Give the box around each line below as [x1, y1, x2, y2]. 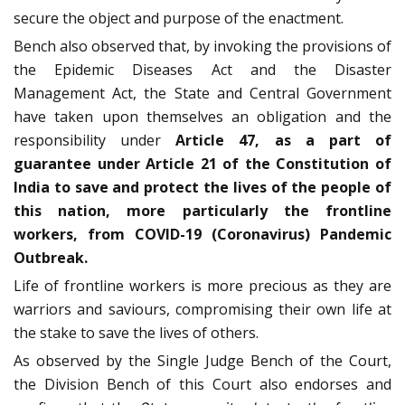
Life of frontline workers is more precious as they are [14, 276, 391, 297]
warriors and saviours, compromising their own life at [14, 299, 391, 320]
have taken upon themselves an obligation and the [14, 107, 391, 127]
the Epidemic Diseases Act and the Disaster [14, 60, 391, 80]
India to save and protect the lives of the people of [14, 177, 391, 198]
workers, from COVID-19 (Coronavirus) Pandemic [14, 224, 391, 245]
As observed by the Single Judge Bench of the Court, [14, 351, 391, 372]
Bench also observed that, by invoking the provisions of [14, 36, 391, 57]
